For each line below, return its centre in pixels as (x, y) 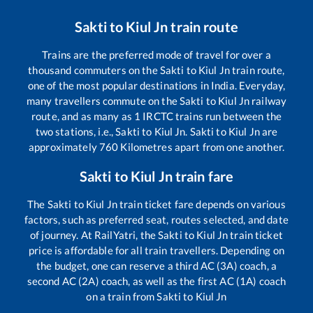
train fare (203, 176)
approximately (64, 147)
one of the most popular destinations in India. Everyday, (156, 86)
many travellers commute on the (103, 101)
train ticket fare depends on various (201, 204)
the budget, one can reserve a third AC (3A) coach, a (156, 266)
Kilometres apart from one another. (201, 147)
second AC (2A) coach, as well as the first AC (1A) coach (156, 281)
